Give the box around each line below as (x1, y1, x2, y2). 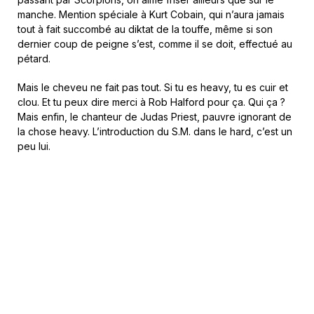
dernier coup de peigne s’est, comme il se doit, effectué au (18, 38, 292, 50)
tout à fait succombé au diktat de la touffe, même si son (18, 23, 273, 36)
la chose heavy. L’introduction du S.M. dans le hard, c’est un (18, 125, 292, 138)
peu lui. (18, 140, 50, 153)
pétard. (18, 53, 50, 65)
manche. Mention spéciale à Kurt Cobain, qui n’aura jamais (18, 8, 285, 21)
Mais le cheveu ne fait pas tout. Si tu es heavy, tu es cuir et (18, 81, 288, 94)
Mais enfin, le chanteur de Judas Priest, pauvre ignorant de (18, 111, 292, 123)
